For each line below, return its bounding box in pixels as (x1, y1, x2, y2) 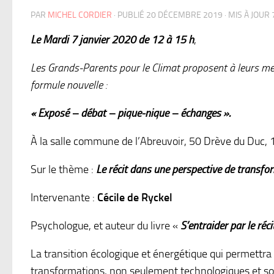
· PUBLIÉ (114, 10, 146, 21)
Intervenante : (31, 191, 97, 205)
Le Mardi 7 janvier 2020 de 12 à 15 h (31, 33, 194, 47)
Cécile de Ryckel (97, 191, 172, 205)
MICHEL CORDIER (48, 10, 112, 21)
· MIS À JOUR (223, 10, 272, 21)
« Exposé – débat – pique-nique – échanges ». (31, 106, 231, 120)
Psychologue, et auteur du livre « (31, 219, 178, 233)
